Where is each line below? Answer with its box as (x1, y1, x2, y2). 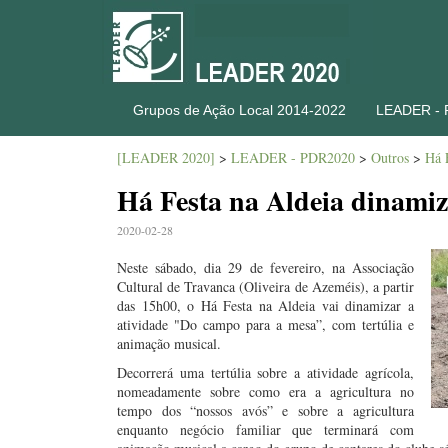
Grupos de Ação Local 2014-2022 (133, 102, 346, 118)
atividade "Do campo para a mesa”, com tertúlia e (117, 315, 414, 334)
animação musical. (117, 334, 221, 353)
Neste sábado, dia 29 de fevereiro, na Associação (117, 258, 414, 277)
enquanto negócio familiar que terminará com (117, 420, 414, 439)
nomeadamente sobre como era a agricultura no (117, 382, 414, 401)
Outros (371, 148, 409, 167)
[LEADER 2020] (117, 148, 215, 167)
